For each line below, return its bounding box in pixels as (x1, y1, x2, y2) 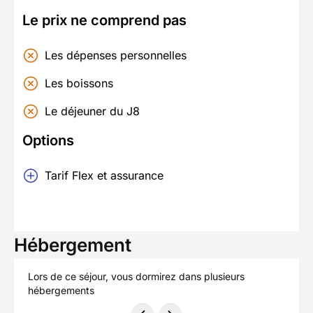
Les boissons (45, 76, 113, 91)
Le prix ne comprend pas (22, 12, 187, 29)
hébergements (28, 284, 94, 297)
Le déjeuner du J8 (45, 104, 140, 119)
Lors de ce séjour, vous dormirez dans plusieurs (28, 270, 245, 283)
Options (22, 132, 74, 150)
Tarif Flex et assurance (45, 168, 163, 183)
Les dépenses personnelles (45, 48, 187, 63)
